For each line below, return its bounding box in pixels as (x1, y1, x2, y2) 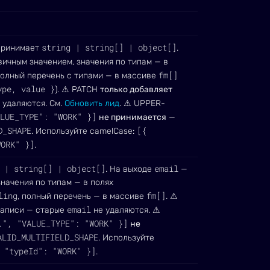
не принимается (99, 112, 166, 122)
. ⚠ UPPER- (119, 98, 165, 108)
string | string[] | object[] (42, 42, 177, 53)
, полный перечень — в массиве (17, 191, 146, 201)
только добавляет (100, 84, 172, 95)
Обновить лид (64, 98, 119, 108)
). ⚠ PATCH (55, 84, 100, 95)
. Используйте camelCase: (31, 126, 137, 136)
